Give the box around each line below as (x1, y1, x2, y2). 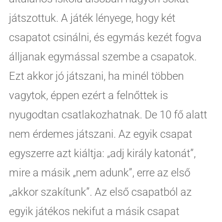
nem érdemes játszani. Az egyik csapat (8, 127, 192, 140)
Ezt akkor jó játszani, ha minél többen (8, 69, 184, 82)
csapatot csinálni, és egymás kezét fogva (8, 31, 202, 44)
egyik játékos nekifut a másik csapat (8, 205, 179, 218)
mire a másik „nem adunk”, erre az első (8, 166, 190, 179)
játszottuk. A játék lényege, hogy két (8, 11, 175, 24)
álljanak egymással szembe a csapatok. (8, 50, 197, 63)
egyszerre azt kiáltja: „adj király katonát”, (8, 147, 196, 160)
